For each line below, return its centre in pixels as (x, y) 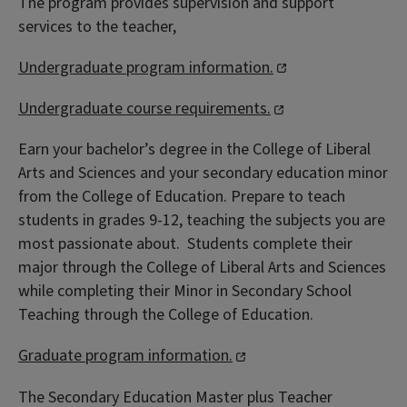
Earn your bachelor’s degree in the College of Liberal (194, 150)
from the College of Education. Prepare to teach (182, 197)
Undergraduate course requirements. (144, 108)
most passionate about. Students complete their (185, 244)
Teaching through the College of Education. (166, 315)
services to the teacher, (97, 26)
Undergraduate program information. (146, 67)
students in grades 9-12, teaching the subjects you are (202, 221)
